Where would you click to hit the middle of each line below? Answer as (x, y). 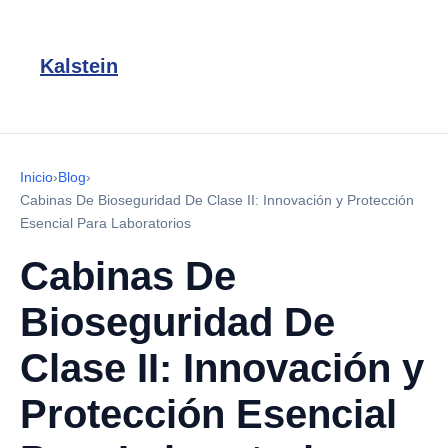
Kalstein (79, 66)
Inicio (36, 177)
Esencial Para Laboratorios (105, 223)
